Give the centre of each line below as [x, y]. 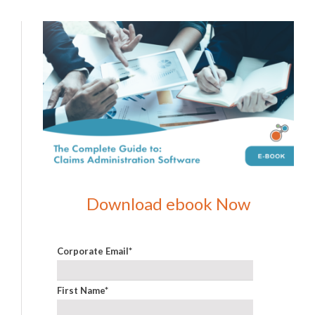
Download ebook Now [168, 203]
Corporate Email [93, 251]
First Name [81, 291]
